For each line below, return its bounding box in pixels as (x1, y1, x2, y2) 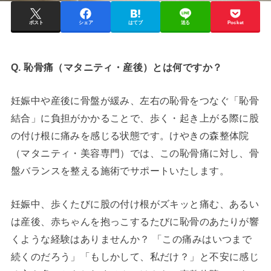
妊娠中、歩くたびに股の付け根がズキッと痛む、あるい (10, 198, 260, 210)
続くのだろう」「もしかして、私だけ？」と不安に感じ (10, 251, 260, 263)
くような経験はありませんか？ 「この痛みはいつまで (10, 233, 252, 245)
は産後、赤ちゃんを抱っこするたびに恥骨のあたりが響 (10, 216, 260, 227)
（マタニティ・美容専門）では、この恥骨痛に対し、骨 (10, 148, 260, 159)
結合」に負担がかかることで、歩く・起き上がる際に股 (10, 113, 260, 124)
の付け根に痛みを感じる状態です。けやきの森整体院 (10, 130, 249, 142)
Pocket (227, 20, 244, 26)
